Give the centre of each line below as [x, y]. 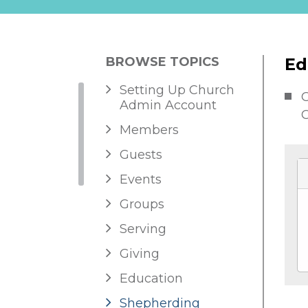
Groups [142, 205]
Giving [140, 254]
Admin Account [168, 106]
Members [149, 130]
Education [151, 279]
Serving [143, 229]
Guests [141, 155]
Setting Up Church [177, 90]
